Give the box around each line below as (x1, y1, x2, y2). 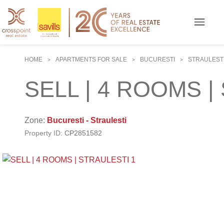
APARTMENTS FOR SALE (55, 55, 127, 63)
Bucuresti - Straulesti (47, 116, 126, 125)
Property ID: (24, 129, 62, 137)
